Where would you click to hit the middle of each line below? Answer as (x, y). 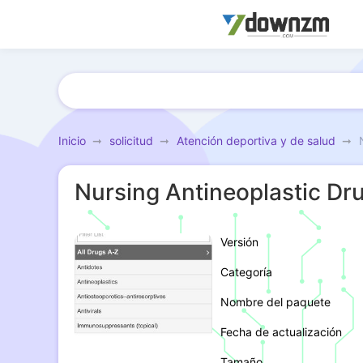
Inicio (72, 141)
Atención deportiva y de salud (256, 141)
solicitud (131, 141)
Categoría (246, 272)
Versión (239, 242)
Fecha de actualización (281, 332)
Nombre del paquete (275, 302)
